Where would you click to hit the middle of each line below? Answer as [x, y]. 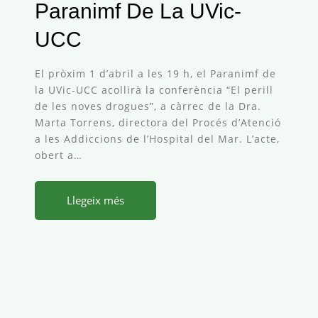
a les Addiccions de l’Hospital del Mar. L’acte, [157, 138]
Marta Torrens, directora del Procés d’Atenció [158, 122]
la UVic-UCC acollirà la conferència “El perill [154, 89]
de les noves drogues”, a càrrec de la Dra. [148, 106]
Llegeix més [95, 200]
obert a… [59, 155]
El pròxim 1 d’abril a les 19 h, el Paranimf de [155, 73]
